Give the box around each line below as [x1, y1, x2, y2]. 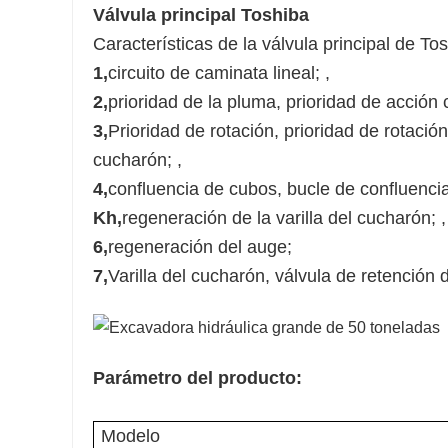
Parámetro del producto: [93, 368, 302, 389]
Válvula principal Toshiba [93, 5, 309, 26]
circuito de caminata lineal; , [108, 63, 330, 84]
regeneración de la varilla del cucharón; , [122, 208, 446, 229]
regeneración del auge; [108, 237, 292, 258]
